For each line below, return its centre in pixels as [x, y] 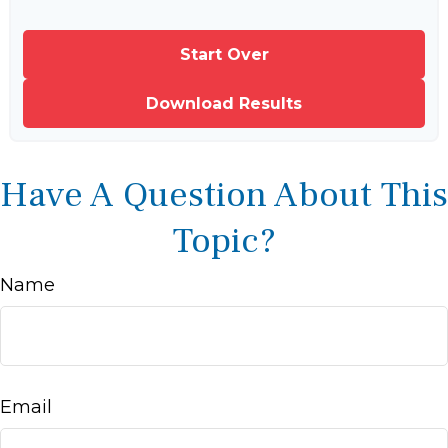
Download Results [224, 103]
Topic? [224, 240]
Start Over [224, 54]
